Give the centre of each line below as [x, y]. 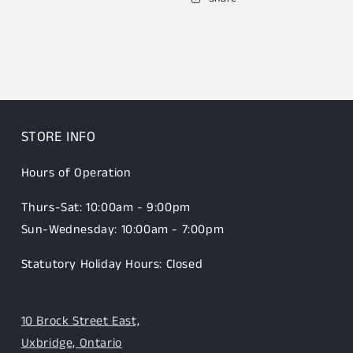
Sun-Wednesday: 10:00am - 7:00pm [123, 230]
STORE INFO [58, 137]
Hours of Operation [76, 173]
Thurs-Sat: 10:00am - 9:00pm [106, 208]
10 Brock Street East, [80, 321]
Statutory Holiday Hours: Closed [112, 264]
